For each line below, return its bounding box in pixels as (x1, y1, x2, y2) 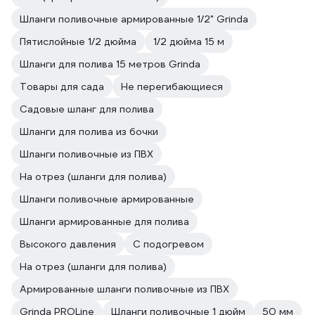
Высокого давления (20, 238, 116, 250)
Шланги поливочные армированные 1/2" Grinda (20, 13, 248, 25)
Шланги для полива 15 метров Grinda (20, 58, 200, 70)
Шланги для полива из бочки (20, 125, 158, 138)
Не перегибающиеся (121, 80, 223, 93)
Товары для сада (20, 80, 104, 93)
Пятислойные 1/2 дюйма (20, 35, 136, 48)
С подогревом (133, 238, 204, 250)
